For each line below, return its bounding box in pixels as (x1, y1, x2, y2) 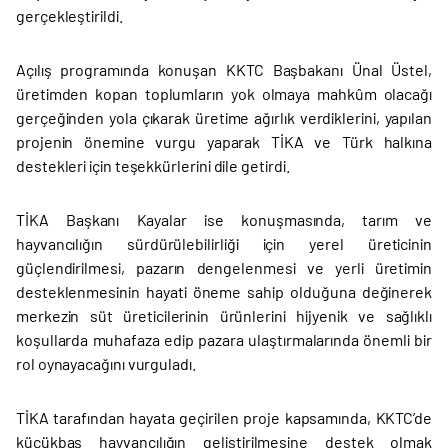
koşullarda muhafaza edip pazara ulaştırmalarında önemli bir (16, 330, 432, 350)
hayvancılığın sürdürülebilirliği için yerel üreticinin (16, 234, 432, 254)
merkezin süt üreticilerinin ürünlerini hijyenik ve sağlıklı (16, 306, 432, 326)
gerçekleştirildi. (16, 6, 123, 26)
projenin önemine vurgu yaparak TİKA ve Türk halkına (16, 132, 432, 152)
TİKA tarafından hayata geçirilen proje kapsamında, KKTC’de (16, 408, 432, 428)
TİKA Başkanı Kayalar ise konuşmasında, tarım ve (16, 210, 432, 230)
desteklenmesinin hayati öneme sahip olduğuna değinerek (16, 282, 432, 302)
